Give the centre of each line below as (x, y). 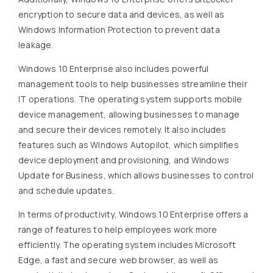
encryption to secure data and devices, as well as (122, 14)
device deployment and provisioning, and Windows (124, 160)
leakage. (36, 45)
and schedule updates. (66, 190)
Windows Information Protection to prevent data (119, 30)
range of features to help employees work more (118, 229)
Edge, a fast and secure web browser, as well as (118, 260)
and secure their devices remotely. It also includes (122, 129)
